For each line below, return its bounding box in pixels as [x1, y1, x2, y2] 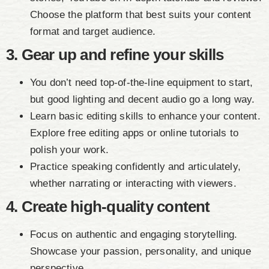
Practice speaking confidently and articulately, [30, 161, 241, 173]
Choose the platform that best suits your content [30, 9, 252, 21]
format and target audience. [30, 26, 156, 38]
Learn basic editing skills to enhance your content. [30, 110, 261, 122]
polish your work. [30, 144, 109, 156]
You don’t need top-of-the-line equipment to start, [30, 77, 253, 89]
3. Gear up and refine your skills [6, 46, 224, 64]
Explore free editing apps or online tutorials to [30, 127, 239, 139]
